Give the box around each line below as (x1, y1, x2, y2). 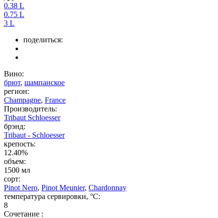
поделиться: (23, 36, 63, 44)
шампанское (24, 78, 65, 87)
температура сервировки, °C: (4, 192, 100, 201)
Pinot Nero (4, 183, 37, 192)
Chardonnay (89, 183, 127, 192)
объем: (4, 157, 26, 166)
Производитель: (4, 105, 57, 113)
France (45, 96, 66, 105)
